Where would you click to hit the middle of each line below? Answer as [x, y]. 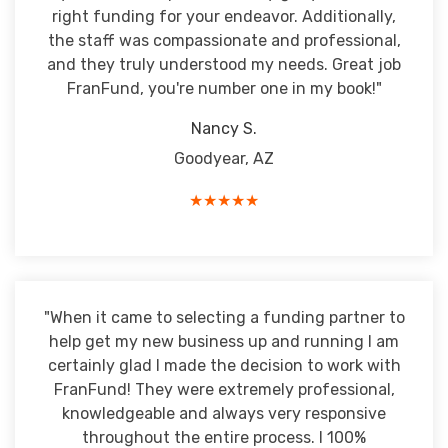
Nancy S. [224, 128]
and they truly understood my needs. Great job [224, 64]
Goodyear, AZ [224, 158]
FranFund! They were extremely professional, [224, 389]
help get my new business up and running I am [224, 341]
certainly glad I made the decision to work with [224, 365]
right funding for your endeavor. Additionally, [224, 16]
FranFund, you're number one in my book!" [224, 88]
